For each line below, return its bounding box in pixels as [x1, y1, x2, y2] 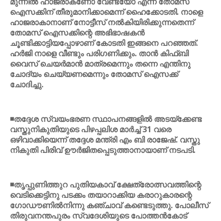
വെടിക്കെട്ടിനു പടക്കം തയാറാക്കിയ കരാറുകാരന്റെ [10, 189, 192, 200]
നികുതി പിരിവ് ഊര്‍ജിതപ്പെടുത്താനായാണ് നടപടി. [10, 145, 195, 155]
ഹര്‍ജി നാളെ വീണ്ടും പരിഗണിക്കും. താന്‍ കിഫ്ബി [10, 48, 188, 59]
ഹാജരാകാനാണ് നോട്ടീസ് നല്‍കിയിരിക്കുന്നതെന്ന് [10, 17, 194, 28]
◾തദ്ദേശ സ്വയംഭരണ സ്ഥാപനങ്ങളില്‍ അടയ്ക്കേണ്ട [10, 113, 202, 124]
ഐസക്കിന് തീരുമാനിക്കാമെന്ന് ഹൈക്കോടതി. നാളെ [10, 6, 203, 17]
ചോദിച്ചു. [10, 79, 43, 90]
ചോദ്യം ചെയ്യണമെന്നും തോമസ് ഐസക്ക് [10, 69, 178, 79]
